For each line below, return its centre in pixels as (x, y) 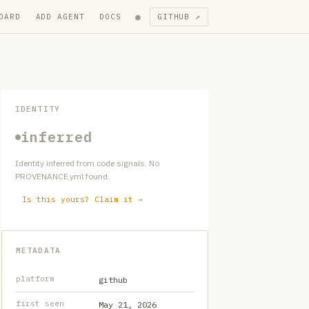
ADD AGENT (60, 16)
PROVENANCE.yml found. (62, 176)
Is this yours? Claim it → (82, 199)
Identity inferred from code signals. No (87, 163)
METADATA (38, 250)
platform (35, 279)
